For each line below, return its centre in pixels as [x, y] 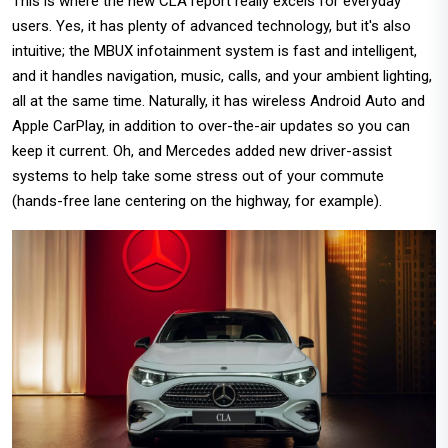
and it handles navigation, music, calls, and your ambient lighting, [222, 76]
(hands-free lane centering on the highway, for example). [197, 201]
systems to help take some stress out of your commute [198, 176]
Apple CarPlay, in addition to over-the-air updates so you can [211, 126]
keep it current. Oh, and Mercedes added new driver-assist [202, 151]
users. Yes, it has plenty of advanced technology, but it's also [211, 26]
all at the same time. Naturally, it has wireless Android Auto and [218, 101]
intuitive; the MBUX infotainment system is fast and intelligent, [214, 51]
